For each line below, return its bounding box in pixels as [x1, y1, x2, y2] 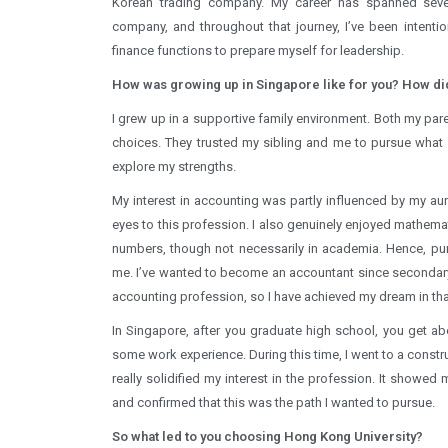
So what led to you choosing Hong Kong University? [112, 428, 423, 444]
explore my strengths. [112, 158, 236, 174]
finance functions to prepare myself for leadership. [112, 42, 404, 58]
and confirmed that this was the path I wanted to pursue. [112, 394, 435, 410]
